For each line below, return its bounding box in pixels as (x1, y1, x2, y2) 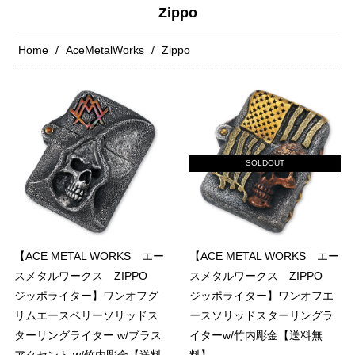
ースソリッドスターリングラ (189, 309, 334, 322)
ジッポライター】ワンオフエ (189, 289, 334, 302)
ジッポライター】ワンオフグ (14, 289, 158, 302)
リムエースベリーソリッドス (14, 309, 158, 322)
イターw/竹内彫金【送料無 (189, 329, 323, 342)
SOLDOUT (246, 158, 284, 168)
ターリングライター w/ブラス (14, 329, 162, 342)
